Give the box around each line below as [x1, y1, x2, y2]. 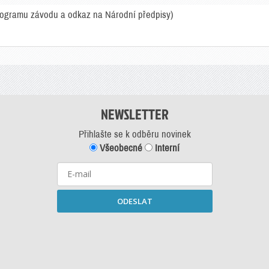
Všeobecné [97, 143, 142, 153]
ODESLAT [116, 196, 153, 207]
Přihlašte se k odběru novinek [78, 129, 191, 139]
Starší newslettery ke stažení [80, 256, 189, 266]
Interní [153, 143, 180, 153]
